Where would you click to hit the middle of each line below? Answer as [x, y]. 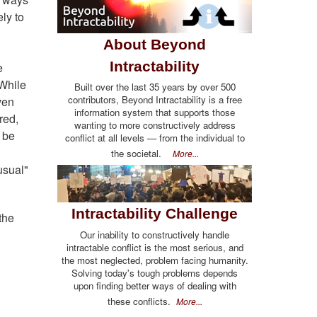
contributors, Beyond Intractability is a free [155, 99]
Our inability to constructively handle [155, 234]
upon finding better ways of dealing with [155, 285]
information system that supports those [155, 112]
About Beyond [155, 44]
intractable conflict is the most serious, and [155, 247]
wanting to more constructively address [155, 125]
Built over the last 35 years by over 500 [155, 86]
